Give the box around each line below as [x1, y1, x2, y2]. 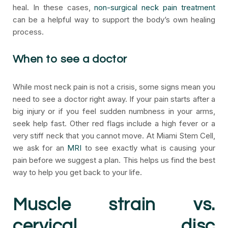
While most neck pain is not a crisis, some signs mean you [13, 82, 215, 92]
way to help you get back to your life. [13, 167, 142, 177]
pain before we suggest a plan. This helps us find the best [13, 155, 215, 165]
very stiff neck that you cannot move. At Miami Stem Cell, [13, 131, 215, 140]
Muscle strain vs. [13, 195, 215, 214]
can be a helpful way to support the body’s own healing [13, 15, 215, 24]
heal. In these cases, [13, 3, 95, 12]
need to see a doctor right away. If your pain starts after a [13, 94, 215, 104]
